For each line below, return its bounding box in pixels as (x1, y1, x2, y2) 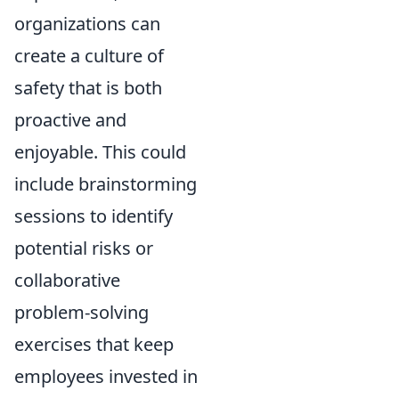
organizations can (14, 12, 160, 36)
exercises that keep (14, 332, 174, 356)
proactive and (14, 108, 126, 132)
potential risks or (14, 236, 153, 260)
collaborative (14, 268, 120, 292)
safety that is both (14, 76, 162, 100)
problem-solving (14, 300, 149, 324)
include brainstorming (14, 172, 197, 196)
